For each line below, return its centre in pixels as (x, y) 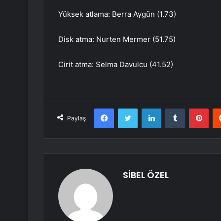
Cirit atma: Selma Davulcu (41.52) (116, 65)
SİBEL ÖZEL (146, 175)
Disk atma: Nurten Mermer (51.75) (117, 39)
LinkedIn (174, 108)
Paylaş (76, 118)
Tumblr (195, 108)
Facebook (129, 108)
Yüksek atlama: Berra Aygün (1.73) (117, 14)
